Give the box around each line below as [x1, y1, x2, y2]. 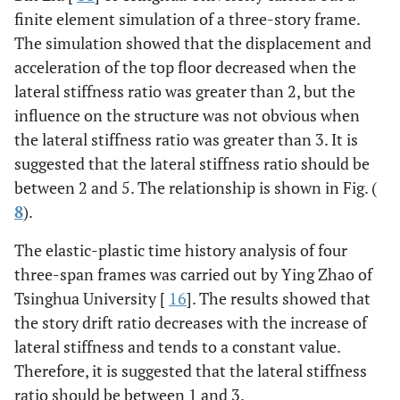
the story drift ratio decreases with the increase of [14, 311, 367, 333]
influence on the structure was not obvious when [14, 104, 360, 126]
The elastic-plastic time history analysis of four [14, 238, 347, 261]
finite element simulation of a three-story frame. [14, 7, 360, 29]
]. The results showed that [187, 287, 371, 309]
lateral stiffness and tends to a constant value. [14, 335, 340, 357]
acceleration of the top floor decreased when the [14, 55, 356, 78]
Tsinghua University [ [14, 287, 169, 309]
